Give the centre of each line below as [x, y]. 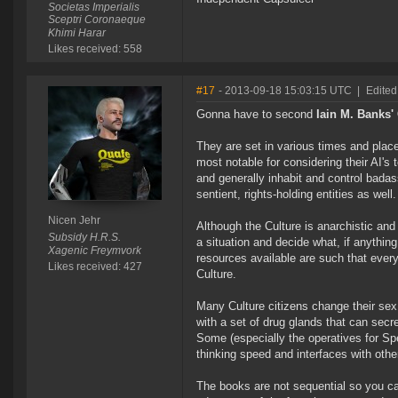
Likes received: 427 [95, 267]
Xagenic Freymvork [94, 251]
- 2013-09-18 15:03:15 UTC [285, 91]
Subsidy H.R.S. [84, 238]
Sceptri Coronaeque [96, 20]
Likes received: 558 [95, 49]
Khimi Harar [76, 33]
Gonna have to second [256, 115]
